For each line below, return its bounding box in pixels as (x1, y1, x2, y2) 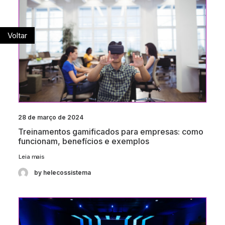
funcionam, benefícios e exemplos (18, 136, 149, 147)
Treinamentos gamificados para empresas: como (18, 127, 203, 137)
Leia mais (18, 153, 45, 160)
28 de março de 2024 (18, 114, 83, 122)
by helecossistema (34, 169, 91, 177)
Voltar (8, 30, 27, 40)
